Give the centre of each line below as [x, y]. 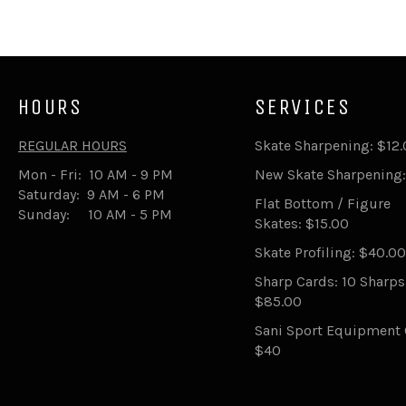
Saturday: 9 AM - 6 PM [92, 194]
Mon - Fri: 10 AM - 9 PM [96, 174]
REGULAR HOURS [72, 145]
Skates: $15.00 [301, 223]
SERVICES [302, 107]
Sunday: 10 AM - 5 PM [95, 214]
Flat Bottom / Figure [322, 203]
